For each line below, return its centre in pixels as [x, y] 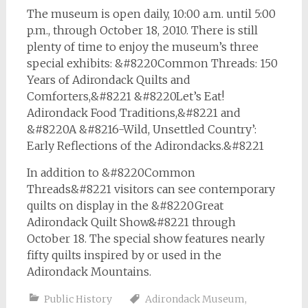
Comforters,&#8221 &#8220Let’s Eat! [125, 96]
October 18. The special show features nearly [145, 239]
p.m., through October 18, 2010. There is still [142, 30]
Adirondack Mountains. [89, 272]
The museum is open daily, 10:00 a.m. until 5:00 [151, 14]
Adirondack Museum [195, 299]
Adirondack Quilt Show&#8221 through [131, 222]
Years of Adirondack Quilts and [108, 80]
